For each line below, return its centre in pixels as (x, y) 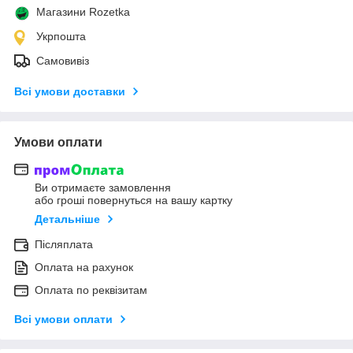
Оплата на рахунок (84, 268)
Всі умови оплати (63, 320)
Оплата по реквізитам (91, 290)
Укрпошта (61, 36)
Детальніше (67, 219)
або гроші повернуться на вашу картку (134, 201)
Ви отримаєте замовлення (103, 188)
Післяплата (64, 245)
